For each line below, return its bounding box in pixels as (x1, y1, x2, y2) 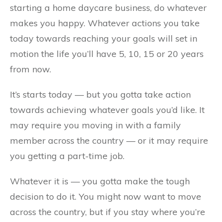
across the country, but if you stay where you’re (10, 206, 205, 218)
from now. (10, 63, 51, 75)
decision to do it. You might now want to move (10, 191, 201, 202)
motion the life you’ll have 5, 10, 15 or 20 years (10, 48, 204, 59)
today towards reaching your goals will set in (10, 33, 197, 44)
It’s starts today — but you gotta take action (10, 89, 191, 100)
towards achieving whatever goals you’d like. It (10, 104, 205, 115)
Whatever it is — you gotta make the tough (10, 175, 190, 187)
